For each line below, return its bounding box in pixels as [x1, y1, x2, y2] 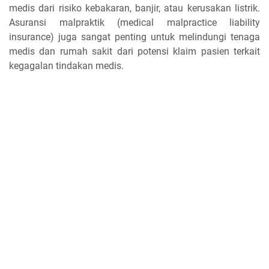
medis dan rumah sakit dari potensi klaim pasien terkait [9, 45, 260, 57]
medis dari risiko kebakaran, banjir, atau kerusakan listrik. [9, 2, 260, 14]
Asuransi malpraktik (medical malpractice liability [9, 16, 260, 28]
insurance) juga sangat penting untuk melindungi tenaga [9, 31, 260, 43]
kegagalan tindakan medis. [9, 59, 124, 71]
